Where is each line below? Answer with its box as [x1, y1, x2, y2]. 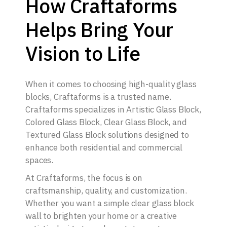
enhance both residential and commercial [25, 142, 183, 154]
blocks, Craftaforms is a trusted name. [25, 91, 171, 103]
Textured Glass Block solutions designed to [25, 129, 189, 141]
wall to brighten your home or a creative [25, 210, 177, 222]
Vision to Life [25, 41, 140, 67]
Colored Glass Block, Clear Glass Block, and [25, 117, 187, 128]
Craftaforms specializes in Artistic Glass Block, [25, 104, 201, 116]
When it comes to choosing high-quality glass [25, 79, 197, 90]
